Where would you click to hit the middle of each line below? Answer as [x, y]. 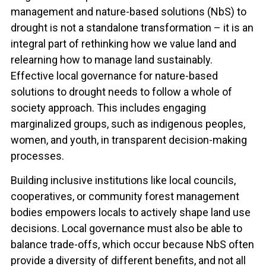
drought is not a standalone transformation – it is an [132, 28]
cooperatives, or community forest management [125, 196]
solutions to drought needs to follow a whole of [121, 92]
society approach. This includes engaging [108, 108]
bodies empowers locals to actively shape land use [130, 212]
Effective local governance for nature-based [114, 76]
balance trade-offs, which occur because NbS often [132, 244]
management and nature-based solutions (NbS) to [128, 12]
